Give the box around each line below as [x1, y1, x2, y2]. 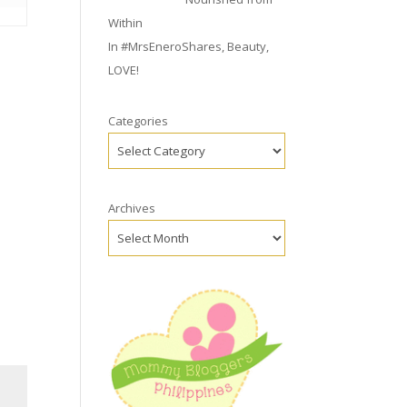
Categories [108, 113, 169, 129]
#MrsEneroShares [121, 38, 223, 55]
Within [108, 15, 144, 31]
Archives [108, 200, 156, 216]
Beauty [227, 38, 267, 55]
